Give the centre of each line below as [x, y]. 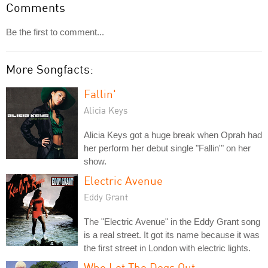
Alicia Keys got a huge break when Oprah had [173, 135]
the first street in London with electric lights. [167, 248]
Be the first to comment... [55, 32]
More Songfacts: [50, 69]
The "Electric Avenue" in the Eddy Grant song [172, 221]
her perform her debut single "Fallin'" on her [167, 148]
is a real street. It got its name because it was [172, 234]
